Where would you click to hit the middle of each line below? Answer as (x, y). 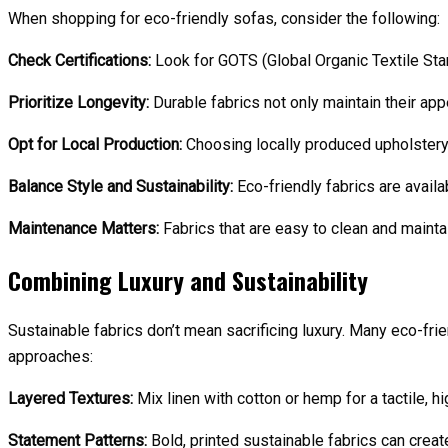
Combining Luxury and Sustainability (188, 280)
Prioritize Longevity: (78, 103)
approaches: (50, 357)
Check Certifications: (79, 61)
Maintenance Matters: (83, 229)
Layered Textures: (70, 399)
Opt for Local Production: (95, 145)
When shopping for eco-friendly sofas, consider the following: (224, 19)
